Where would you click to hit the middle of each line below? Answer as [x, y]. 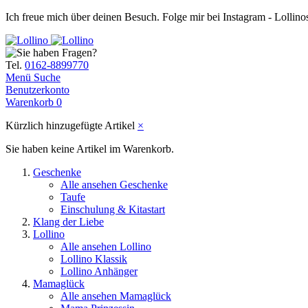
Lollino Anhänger [99, 271]
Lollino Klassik [94, 259]
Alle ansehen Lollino [106, 246]
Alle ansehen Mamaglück [116, 296]
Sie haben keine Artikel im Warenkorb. [90, 149]
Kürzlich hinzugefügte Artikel [71, 125]
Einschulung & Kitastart [113, 209]
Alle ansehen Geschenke [114, 185]
